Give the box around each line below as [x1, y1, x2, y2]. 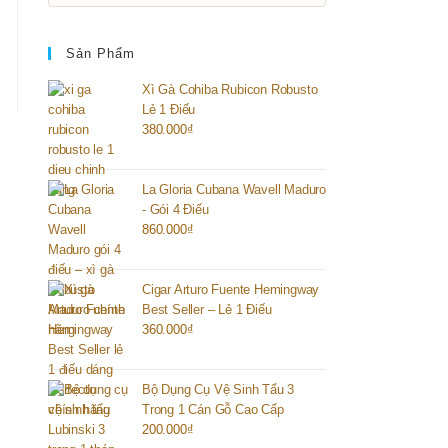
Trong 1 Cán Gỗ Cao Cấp [142, 402, 284, 417]
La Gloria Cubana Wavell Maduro [142, 182, 327, 197]
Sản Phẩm [66, 46, 135, 61]
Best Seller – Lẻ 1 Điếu [142, 302, 272, 317]
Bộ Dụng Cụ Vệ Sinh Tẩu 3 [142, 382, 295, 397]
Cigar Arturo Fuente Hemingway [142, 282, 320, 297]
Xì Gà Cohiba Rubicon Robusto [142, 82, 318, 97]
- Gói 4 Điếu [142, 202, 209, 217]
